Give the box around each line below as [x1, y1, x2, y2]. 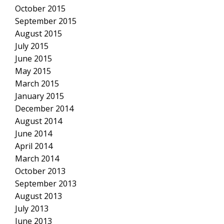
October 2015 [14, 3, 65, 14]
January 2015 [14, 90, 64, 101]
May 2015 [14, 65, 51, 76]
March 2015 [14, 78, 59, 89]
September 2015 [14, 15, 76, 26]
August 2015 [14, 28, 62, 39]
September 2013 [14, 178, 76, 189]
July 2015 [14, 40, 48, 51]
